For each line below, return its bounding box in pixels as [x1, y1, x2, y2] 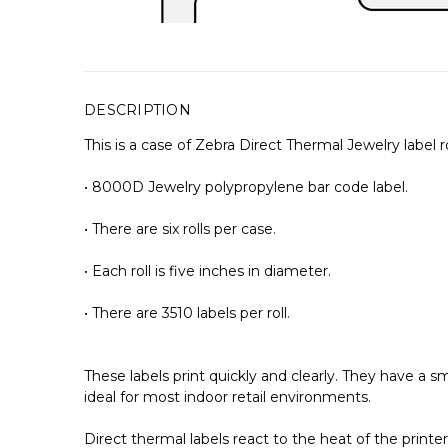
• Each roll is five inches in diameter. [84, 261, 331, 280]
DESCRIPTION [84, 100, 191, 119]
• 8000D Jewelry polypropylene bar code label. [84, 177, 408, 196]
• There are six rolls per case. [84, 219, 276, 238]
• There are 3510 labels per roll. [84, 303, 290, 322]
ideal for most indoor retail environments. [84, 387, 371, 406]
